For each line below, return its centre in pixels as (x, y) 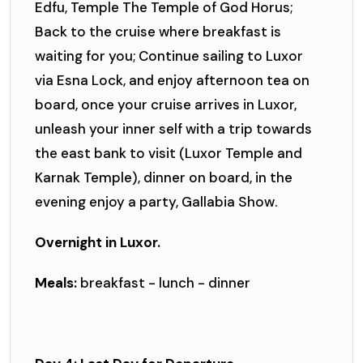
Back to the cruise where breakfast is (158, 32)
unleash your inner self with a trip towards (173, 129)
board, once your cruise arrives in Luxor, (166, 105)
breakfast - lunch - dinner (164, 283)
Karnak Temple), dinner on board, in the (164, 178)
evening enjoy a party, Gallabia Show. (156, 202)
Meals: (56, 283)
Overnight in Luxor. (98, 243)
